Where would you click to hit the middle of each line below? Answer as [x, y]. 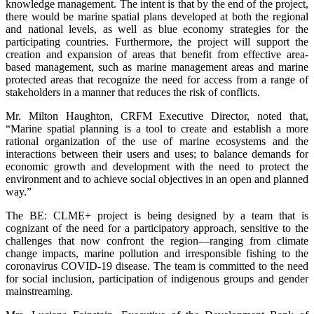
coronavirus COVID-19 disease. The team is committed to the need [157, 266]
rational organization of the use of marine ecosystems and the [157, 142]
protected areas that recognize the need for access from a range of [157, 80]
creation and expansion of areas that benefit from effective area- [157, 55]
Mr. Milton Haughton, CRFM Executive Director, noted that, [157, 116]
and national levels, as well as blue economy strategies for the [157, 29]
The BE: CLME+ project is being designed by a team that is [157, 216]
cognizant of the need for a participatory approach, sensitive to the [157, 228]
